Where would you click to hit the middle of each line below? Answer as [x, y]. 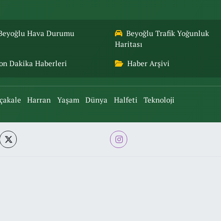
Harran [39, 100]
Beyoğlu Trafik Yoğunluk [168, 34]
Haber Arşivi [148, 64]
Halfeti [126, 100]
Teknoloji [159, 100]
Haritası [129, 44]
